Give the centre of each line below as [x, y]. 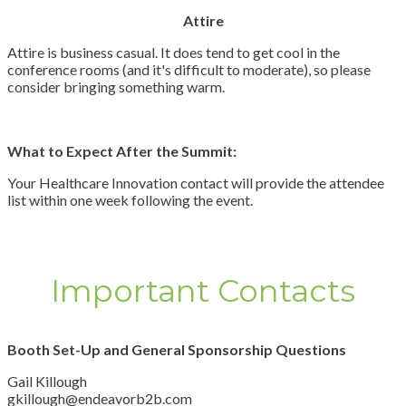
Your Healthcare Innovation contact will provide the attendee [196, 183]
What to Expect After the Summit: [123, 151]
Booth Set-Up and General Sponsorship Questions [177, 349]
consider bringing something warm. [116, 87]
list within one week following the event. [130, 200]
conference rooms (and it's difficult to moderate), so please [189, 69]
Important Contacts [203, 291]
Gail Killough [47, 381]
